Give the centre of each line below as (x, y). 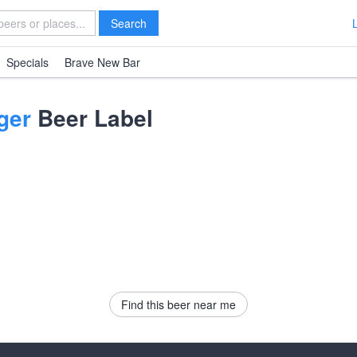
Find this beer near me (178, 304)
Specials (27, 62)
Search (129, 23)
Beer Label (92, 118)
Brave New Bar (102, 62)
